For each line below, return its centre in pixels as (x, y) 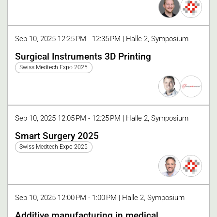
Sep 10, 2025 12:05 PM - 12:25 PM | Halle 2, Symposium (102, 118)
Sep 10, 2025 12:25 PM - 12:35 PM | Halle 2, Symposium (102, 39)
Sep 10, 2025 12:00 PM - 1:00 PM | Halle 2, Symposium (100, 198)
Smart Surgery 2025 (57, 136)
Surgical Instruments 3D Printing (83, 56)
